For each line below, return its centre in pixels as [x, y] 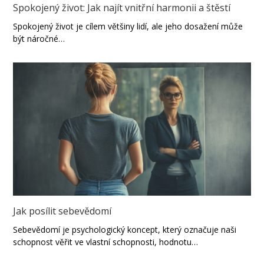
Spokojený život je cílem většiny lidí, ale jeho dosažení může [128, 26]
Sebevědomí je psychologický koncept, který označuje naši [125, 230]
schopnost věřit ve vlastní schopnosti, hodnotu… [106, 242]
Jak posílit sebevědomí [62, 211]
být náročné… [39, 38]
